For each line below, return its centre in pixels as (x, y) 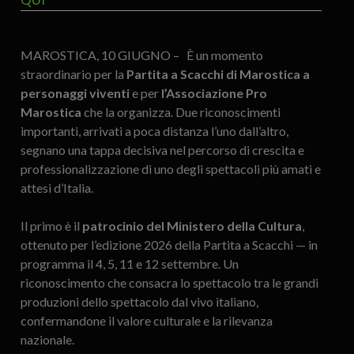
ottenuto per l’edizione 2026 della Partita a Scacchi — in (169, 245)
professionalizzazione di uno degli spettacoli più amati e (170, 169)
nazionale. (47, 340)
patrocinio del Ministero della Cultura (192, 226)
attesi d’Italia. (56, 188)
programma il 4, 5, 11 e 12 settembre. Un (129, 264)
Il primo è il (51, 226)
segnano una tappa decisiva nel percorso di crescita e (162, 150)
